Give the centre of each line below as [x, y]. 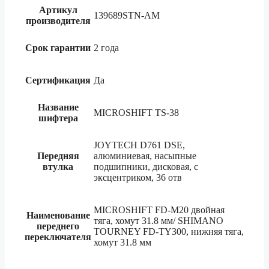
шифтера [58, 118]
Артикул [58, 10]
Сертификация [58, 80]
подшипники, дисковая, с [146, 166]
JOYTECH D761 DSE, [139, 145]
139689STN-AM [127, 15]
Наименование [58, 215]
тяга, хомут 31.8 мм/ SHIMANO [159, 220]
